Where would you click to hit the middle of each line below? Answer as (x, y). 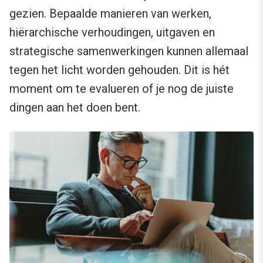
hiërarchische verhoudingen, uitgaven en (112, 33)
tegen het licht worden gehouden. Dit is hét (119, 70)
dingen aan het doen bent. (75, 108)
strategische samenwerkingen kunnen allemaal (129, 51)
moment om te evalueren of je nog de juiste (122, 89)
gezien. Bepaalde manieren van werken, (110, 14)
